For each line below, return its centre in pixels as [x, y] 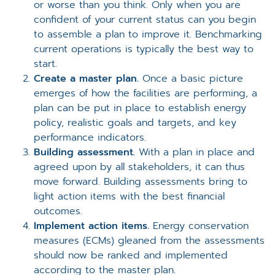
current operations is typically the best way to [144, 49]
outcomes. [58, 211]
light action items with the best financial [129, 197]
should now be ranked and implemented [131, 256]
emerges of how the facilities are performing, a [145, 94]
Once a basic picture [191, 79]
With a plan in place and [195, 153]
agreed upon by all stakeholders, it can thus [139, 167]
